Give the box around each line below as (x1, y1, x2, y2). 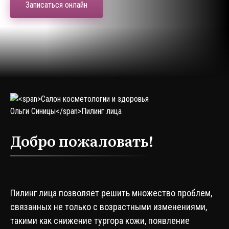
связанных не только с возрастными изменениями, (10, 201, 207, 212)
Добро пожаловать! (10, 130, 153, 151)
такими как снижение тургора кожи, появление (10, 215, 190, 226)
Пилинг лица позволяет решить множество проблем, (10, 188, 212, 198)
